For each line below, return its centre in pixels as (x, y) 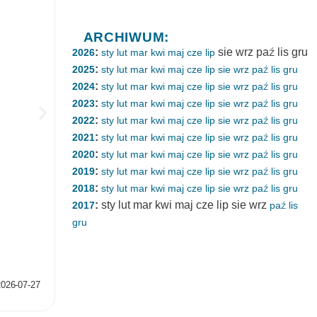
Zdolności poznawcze (235, 257)
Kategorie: (94, 257)
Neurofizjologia (150, 257)
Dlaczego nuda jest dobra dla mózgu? (183, 239)
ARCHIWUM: (126, 37)
